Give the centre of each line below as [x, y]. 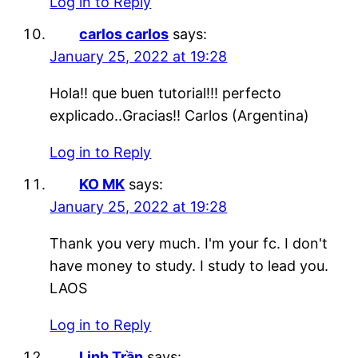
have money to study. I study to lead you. [189, 266]
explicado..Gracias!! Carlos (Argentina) [180, 116]
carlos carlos [124, 34]
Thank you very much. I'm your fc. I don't [189, 244]
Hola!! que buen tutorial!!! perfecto [166, 93]
